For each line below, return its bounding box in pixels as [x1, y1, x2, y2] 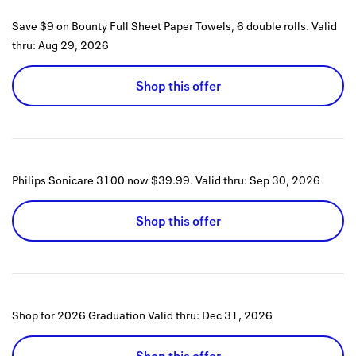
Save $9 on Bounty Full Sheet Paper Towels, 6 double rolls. [12, 18, 309, 34]
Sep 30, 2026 [250, 172, 320, 188]
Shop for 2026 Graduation [12, 308, 145, 323]
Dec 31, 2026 [202, 308, 273, 323]
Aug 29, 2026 [38, 37, 109, 53]
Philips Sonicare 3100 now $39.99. [12, 172, 193, 188]
